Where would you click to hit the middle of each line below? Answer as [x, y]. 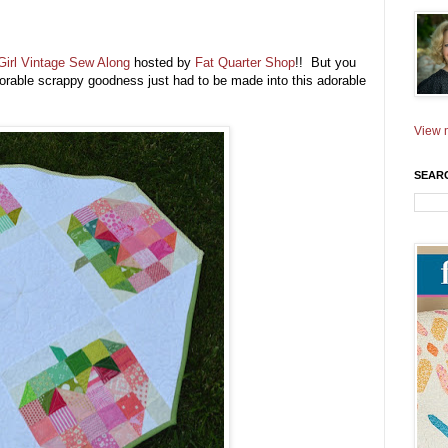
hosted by [162, 63]
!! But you [325, 63]
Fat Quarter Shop [245, 63]
